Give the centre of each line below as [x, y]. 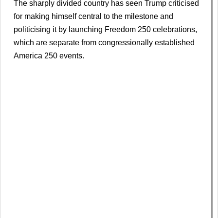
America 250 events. [49, 56]
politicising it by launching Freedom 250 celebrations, [105, 29]
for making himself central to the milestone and [93, 16]
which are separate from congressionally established [104, 43]
